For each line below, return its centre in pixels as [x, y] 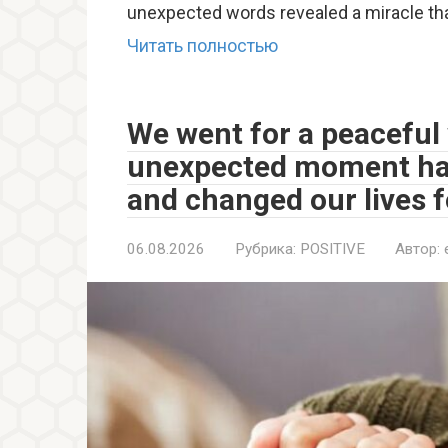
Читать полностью [202, 46]
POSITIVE [332, 249]
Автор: [417, 249]
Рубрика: [265, 249]
